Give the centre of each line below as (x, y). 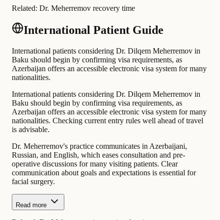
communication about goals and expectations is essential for (104, 173)
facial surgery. (33, 182)
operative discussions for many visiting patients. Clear (95, 164)
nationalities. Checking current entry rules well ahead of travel (108, 121)
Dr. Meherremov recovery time (87, 8)
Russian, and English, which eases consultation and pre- (98, 155)
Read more (31, 205)
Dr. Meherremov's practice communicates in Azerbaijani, (99, 146)
